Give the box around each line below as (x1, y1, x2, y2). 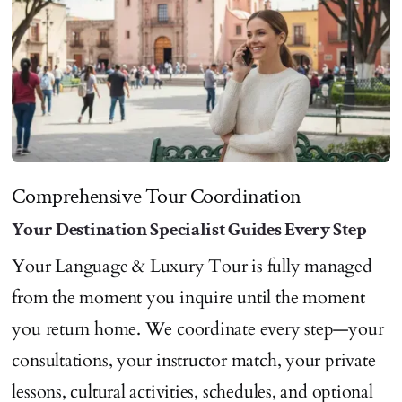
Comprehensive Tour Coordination (12, 181, 301, 210)
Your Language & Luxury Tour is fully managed (12, 253, 372, 278)
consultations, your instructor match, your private (12, 347, 376, 372)
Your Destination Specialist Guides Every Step (12, 216, 367, 241)
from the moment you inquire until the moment (12, 284, 365, 310)
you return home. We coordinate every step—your (12, 316, 384, 341)
